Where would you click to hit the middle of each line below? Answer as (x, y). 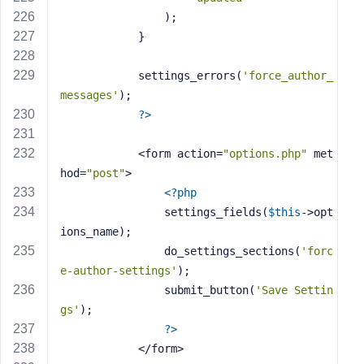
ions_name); (96, 232)
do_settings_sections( (232, 251)
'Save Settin (294, 290)
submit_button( (210, 290)
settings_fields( (216, 212)
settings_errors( (190, 76)
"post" (106, 173)
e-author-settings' (119, 271)
